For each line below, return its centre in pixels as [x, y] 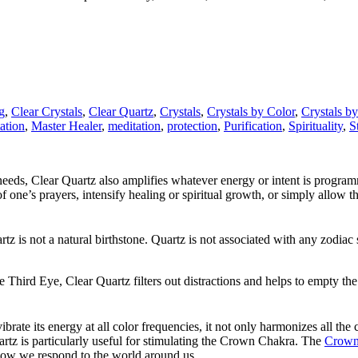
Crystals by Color [251, 111]
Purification [253, 125]
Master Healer [66, 125]
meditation [134, 125]
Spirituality [316, 125]
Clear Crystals [47, 111]
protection [192, 125]
